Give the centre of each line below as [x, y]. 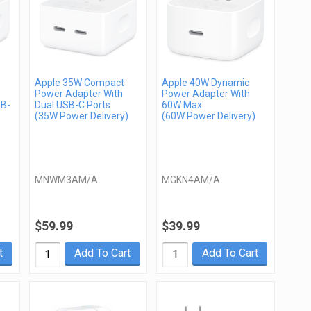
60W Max [182, 105]
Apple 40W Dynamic [206, 83]
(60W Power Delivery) [209, 116]
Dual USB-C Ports [72, 105]
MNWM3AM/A [66, 180]
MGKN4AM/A [191, 180]
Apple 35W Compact [79, 83]
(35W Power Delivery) [81, 116]
